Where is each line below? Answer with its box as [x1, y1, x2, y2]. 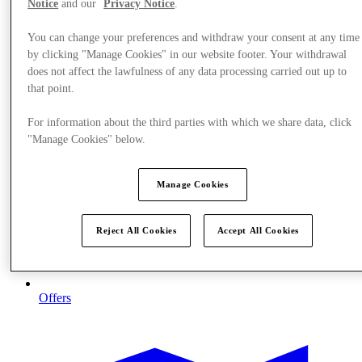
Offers [39, 290, 71, 305]
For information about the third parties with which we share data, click [27, 116, 352, 129]
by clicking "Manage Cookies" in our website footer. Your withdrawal [27, 48, 347, 61]
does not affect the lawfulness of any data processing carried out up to [27, 65, 347, 78]
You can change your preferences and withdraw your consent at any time [27, 32, 360, 44]
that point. [27, 82, 75, 95]
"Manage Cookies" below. [27, 133, 146, 146]
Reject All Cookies [96, 225, 177, 236]
